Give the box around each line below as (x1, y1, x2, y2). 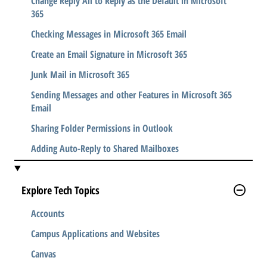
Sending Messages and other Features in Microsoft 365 (31, 88, 232, 101)
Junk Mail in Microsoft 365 (31, 67, 129, 81)
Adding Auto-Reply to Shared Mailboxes (31, 141, 179, 155)
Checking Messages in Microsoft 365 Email (31, 27, 187, 41)
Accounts (31, 206, 64, 220)
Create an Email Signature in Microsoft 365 (31, 47, 187, 61)
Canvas (31, 247, 56, 260)
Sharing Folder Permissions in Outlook (31, 121, 173, 135)
